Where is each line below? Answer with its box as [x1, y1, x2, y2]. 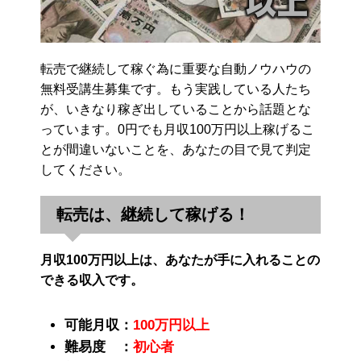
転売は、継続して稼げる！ [56, 205, 250, 223]
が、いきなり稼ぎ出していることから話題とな [40, 102, 311, 116]
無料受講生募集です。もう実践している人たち [40, 81, 311, 96]
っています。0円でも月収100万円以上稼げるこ [40, 122, 314, 136]
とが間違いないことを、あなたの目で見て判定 [40, 142, 311, 156]
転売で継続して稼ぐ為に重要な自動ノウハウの [40, 61, 311, 76]
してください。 [40, 162, 131, 176]
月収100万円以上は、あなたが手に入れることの [40, 252, 320, 267]
